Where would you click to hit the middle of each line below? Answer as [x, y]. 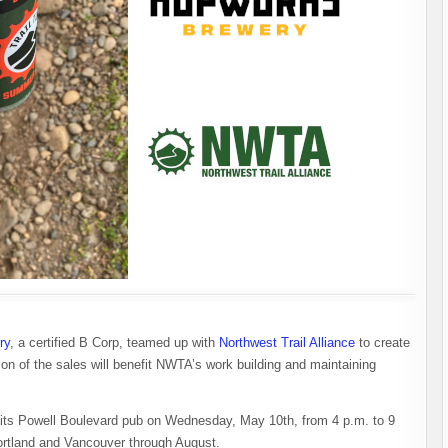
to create [382, 342]
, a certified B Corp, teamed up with [114, 342]
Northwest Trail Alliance [287, 342]
